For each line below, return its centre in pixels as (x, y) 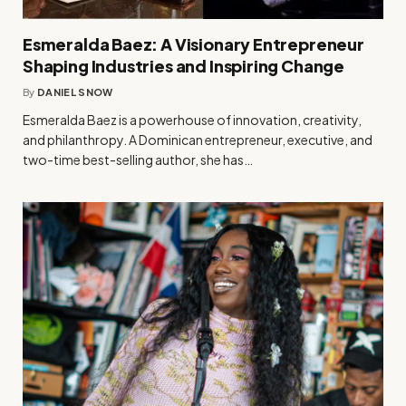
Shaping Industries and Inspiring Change (184, 65)
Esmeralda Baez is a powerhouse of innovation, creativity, (192, 119)
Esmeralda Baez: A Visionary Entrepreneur (193, 43)
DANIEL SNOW (75, 92)
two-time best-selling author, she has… (138, 159)
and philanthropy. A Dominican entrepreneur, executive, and (198, 139)
